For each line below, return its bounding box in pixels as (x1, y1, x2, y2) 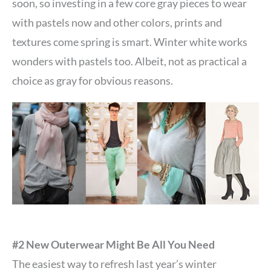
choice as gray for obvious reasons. (12, 73, 173, 87)
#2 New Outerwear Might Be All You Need (12, 238, 215, 252)
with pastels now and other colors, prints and (12, 15, 222, 29)
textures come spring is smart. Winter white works (12, 34, 247, 48)
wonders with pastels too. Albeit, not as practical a (12, 54, 247, 68)
